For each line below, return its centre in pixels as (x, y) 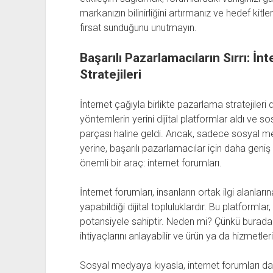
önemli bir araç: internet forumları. (151, 163)
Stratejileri (110, 74)
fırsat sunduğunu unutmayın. (138, 28)
